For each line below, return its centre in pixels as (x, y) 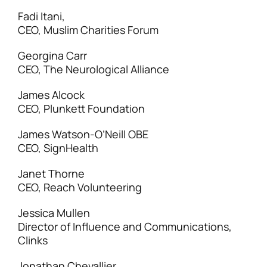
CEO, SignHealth (58, 148)
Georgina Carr (52, 55)
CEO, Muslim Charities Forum (88, 30)
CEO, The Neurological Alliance (94, 69)
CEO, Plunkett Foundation (81, 108)
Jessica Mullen (54, 213)
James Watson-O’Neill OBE (83, 134)
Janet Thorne (51, 173)
